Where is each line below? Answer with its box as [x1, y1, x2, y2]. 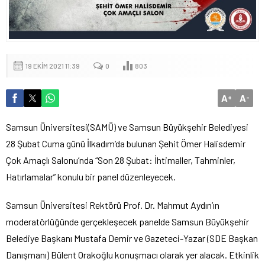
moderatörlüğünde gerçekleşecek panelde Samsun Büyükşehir [6, 216, 249, 228]
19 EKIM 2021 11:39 [25, 62, 80, 70]
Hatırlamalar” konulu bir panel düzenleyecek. [6, 171, 176, 183]
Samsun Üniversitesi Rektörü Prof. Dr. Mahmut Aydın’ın [6, 199, 219, 211]
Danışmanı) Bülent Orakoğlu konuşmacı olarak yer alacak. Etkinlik [6, 249, 259, 261]
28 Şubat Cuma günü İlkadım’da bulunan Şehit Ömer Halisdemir [6, 138, 245, 150]
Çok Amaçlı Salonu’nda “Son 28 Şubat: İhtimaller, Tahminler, [6, 154, 235, 166]
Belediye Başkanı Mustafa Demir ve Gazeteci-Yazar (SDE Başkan [6, 232, 258, 244]
